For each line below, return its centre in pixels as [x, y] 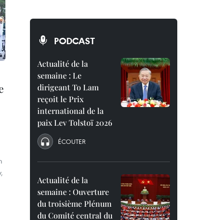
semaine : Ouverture [73, 192]
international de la [70, 111]
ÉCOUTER [72, 141]
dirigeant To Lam [68, 87]
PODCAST [74, 41]
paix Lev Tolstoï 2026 [75, 123]
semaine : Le [59, 75]
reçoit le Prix [60, 99]
